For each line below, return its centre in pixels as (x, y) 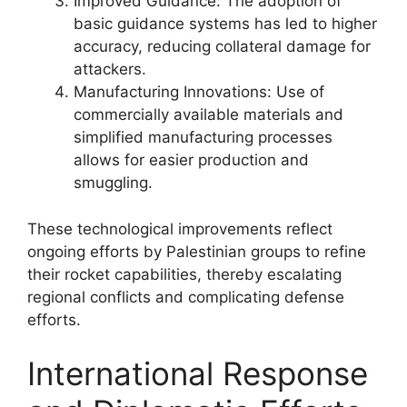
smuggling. (113, 183)
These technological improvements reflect (180, 228)
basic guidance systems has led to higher (225, 24)
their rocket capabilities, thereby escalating (184, 274)
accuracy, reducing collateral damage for (222, 46)
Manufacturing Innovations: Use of (199, 92)
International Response (198, 373)
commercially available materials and (208, 114)
